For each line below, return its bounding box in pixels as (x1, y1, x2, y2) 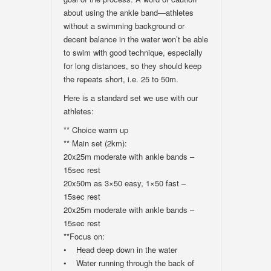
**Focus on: (64, 230, 105, 242)
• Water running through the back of (64, 257, 194, 269)
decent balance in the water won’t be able (64, 33, 208, 45)
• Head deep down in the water (64, 244, 177, 255)
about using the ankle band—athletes (64, 7, 194, 18)
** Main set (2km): (64, 137, 127, 149)
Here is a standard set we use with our (64, 92, 198, 103)
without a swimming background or (64, 20, 184, 31)
